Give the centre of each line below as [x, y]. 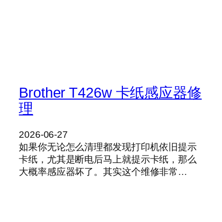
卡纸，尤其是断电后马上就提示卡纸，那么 [108, 160]
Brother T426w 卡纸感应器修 [110, 93]
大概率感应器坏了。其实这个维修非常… [103, 172]
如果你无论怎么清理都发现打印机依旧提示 [108, 147]
